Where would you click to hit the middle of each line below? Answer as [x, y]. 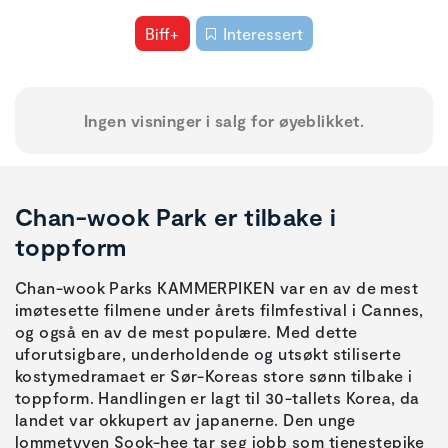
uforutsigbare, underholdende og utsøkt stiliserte [208, 354]
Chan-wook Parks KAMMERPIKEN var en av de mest [217, 288]
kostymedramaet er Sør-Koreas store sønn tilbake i [214, 376]
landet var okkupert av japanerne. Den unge [185, 420]
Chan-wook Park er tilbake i [176, 217]
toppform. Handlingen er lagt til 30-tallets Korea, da [217, 398]
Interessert [262, 33]
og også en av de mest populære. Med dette [186, 332]
